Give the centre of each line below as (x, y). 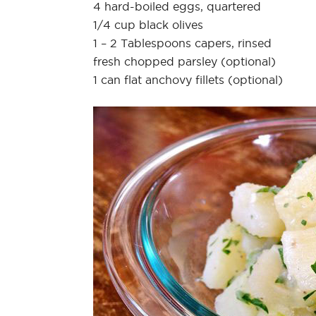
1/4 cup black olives (148, 24)
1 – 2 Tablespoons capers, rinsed (182, 43)
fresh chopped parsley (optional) (184, 61)
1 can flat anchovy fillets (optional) (188, 79)
